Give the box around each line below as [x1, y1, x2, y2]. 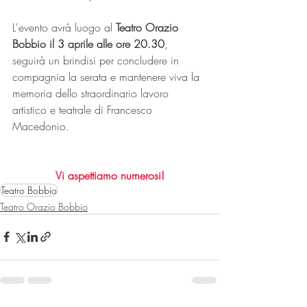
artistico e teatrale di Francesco [12, 101, 156, 117]
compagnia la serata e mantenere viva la [12, 69, 203, 84]
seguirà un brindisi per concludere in [12, 52, 182, 68]
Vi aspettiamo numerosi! [55, 167, 164, 183]
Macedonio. [12, 118, 69, 134]
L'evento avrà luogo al [12, 19, 116, 35]
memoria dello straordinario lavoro [12, 85, 172, 101]
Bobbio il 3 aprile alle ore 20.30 [12, 36, 164, 51]
